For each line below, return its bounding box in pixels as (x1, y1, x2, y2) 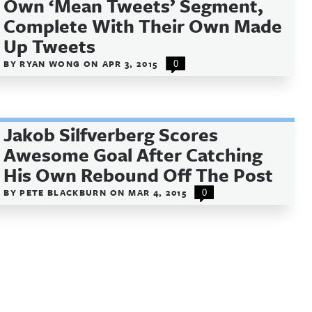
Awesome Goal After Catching (3, 141, 263, 168)
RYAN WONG (19, 57, 84, 70)
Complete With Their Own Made (3, 13, 283, 39)
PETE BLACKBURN (19, 186, 110, 198)
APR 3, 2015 (102, 57, 158, 70)
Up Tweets (3, 33, 96, 59)
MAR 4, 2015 (128, 186, 187, 198)
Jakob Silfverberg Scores (3, 121, 219, 148)
